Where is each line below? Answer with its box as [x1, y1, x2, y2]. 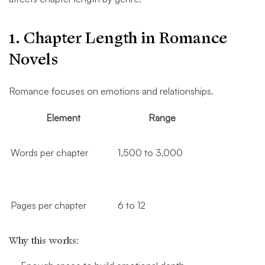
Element [46, 112, 80, 124]
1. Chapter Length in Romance [9, 28, 227, 49]
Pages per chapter [11, 199, 86, 212]
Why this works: [9, 234, 79, 248]
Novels [9, 49, 58, 70]
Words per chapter [11, 147, 88, 159]
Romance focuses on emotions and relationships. [9, 85, 214, 98]
